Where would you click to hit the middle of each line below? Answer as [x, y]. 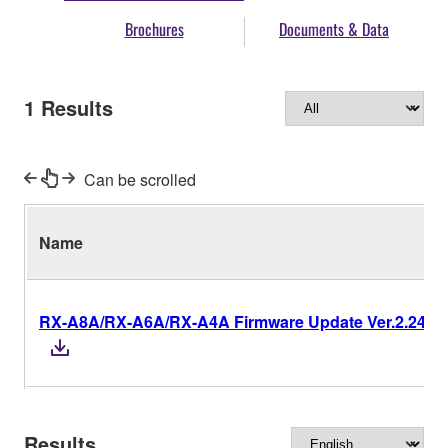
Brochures [154, 29]
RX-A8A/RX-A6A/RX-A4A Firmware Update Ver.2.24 [232, 321]
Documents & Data [334, 29]
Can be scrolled [140, 179]
